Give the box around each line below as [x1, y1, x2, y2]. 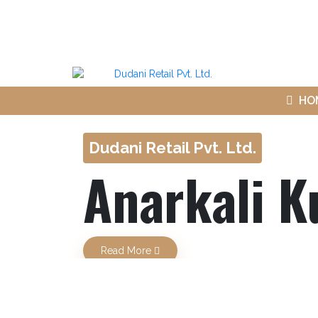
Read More [101, 245, 154, 256]
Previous [70, 196, 110, 207]
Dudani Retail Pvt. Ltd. [89, 138, 256, 157]
